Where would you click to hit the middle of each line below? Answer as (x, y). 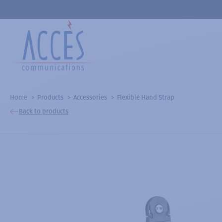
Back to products (44, 111)
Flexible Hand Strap (146, 97)
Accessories (90, 97)
